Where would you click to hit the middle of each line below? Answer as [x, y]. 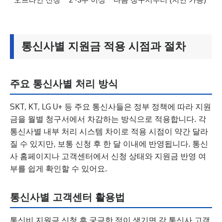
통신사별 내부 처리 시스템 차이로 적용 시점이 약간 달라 [109, 131]
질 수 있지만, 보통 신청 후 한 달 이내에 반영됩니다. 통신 [109, 144]
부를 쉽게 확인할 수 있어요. [58, 168]
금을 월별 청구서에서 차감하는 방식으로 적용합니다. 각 [108, 119]
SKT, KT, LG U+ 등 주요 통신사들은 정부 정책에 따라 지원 [111, 107]
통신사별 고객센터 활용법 [67, 197]
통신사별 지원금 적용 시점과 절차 [104, 46]
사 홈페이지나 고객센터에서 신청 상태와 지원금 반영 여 [108, 156]
